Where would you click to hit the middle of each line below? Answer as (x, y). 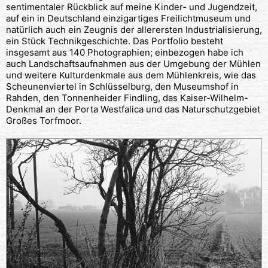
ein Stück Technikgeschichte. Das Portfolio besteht (115, 41)
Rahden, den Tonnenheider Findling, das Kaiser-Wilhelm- (127, 98)
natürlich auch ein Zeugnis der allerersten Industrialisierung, (134, 29)
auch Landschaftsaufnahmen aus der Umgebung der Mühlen (133, 63)
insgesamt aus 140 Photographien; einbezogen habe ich (125, 52)
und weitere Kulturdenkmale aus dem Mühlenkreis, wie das (131, 75)
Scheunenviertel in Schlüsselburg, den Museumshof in (122, 86)
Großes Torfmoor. (44, 120)
